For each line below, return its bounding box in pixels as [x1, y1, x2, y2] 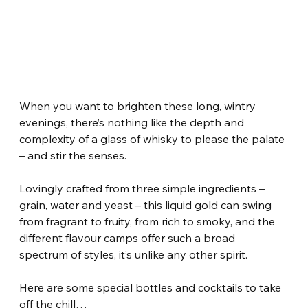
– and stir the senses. [19, 148, 127, 163]
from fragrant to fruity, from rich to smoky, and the [19, 214, 278, 229]
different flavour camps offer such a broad [19, 231, 239, 245]
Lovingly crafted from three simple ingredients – [19, 181, 268, 196]
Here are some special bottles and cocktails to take [19, 280, 285, 295]
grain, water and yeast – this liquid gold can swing [19, 198, 275, 212]
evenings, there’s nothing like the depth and [19, 115, 247, 130]
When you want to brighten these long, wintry [19, 99, 259, 113]
